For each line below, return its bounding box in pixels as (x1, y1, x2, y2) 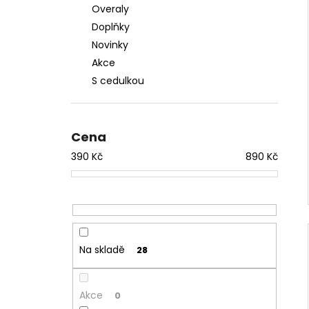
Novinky (92, 38, 128, 52)
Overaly (92, 2, 129, 16)
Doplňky (92, 20, 130, 34)
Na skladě (79, 243, 125, 257)
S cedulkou (92, 74, 144, 88)
